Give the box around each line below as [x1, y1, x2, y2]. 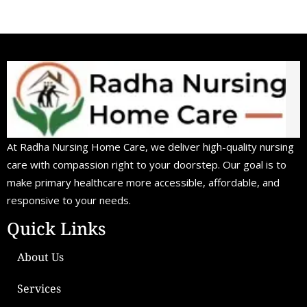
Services [17, 280, 61, 296]
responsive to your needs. [7, 193, 131, 207]
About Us [17, 249, 64, 265]
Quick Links [7, 216, 106, 240]
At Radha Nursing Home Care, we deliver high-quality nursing [7, 139, 294, 153]
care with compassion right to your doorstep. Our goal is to [7, 157, 286, 171]
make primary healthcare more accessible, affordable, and [7, 175, 280, 189]
